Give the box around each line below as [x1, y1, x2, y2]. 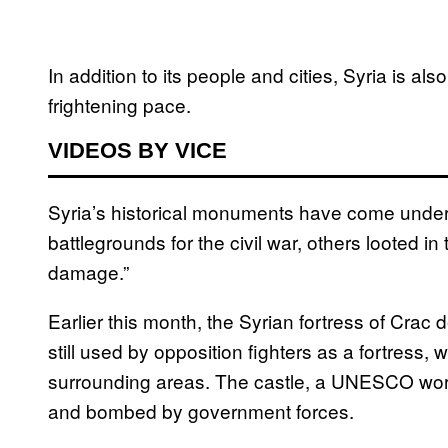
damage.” [48, 258, 129, 286]
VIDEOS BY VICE [48, 138, 227, 164]
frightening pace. [48, 91, 191, 119]
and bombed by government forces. [48, 397, 354, 425]
